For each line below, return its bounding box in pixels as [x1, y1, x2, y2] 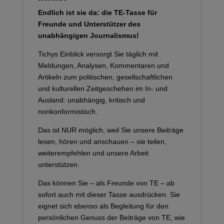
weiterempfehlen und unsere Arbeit [37, 148, 148, 158]
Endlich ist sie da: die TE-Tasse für [37, 7, 157, 17]
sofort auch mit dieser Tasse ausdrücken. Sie [37, 189, 180, 199]
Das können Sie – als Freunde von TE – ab [37, 178, 174, 188]
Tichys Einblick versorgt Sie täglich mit [37, 49, 158, 59]
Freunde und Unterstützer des [37, 19, 140, 29]
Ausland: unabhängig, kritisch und [37, 95, 145, 105]
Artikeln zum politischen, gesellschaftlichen [37, 72, 172, 82]
